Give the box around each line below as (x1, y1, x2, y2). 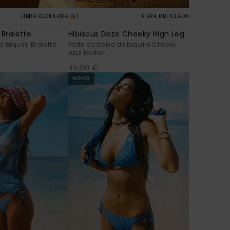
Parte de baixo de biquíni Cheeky (68, 40, 177, 49)
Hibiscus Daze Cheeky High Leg (68, 28, 185, 39)
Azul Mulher (68, 48, 105, 57)
